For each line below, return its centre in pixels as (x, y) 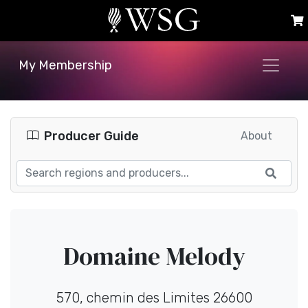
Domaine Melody (154, 256)
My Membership (65, 65)
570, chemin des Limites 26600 (154, 298)
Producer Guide (91, 136)
